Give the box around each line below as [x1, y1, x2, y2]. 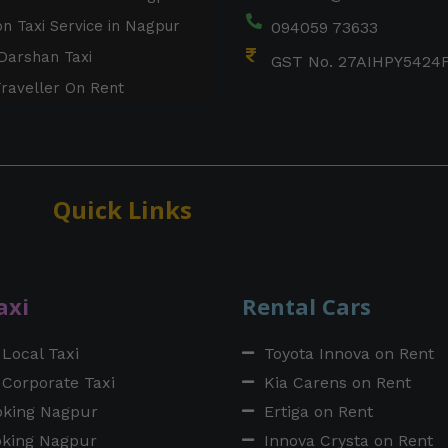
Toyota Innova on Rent [264, 343, 434, 363]
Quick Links [52, 192, 192, 226]
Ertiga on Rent [264, 401, 373, 421]
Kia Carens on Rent [264, 372, 411, 392]
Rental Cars [241, 290, 371, 321]
